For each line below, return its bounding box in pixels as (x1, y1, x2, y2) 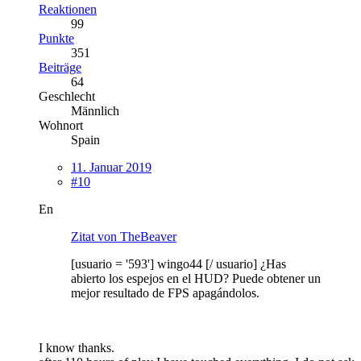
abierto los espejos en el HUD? (71, 271, 232, 285)
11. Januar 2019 (71, 160, 151, 174)
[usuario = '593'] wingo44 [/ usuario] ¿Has (71, 256, 286, 271)
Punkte (39, 31, 74, 45)
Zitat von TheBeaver (71, 229, 176, 243)
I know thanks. (39, 340, 114, 355)
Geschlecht (39, 89, 95, 103)
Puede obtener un (232, 271, 321, 285)
